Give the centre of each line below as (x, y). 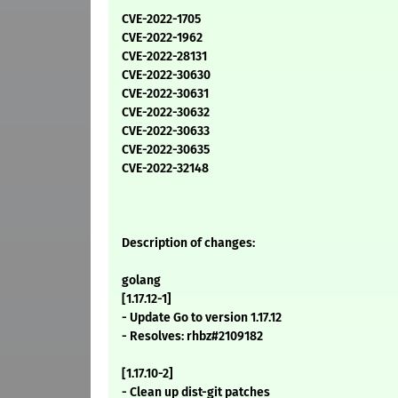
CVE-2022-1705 (161, 20)
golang (141, 281)
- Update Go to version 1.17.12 (202, 318)
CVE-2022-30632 (166, 113)
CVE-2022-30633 (166, 131)
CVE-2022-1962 (162, 38)
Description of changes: (188, 243)
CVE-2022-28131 (164, 57)
